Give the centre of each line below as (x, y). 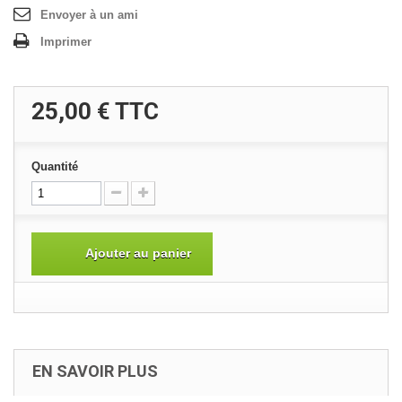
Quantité (55, 166)
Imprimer (66, 42)
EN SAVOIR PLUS (95, 371)
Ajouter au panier (138, 253)
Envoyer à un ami (89, 15)
